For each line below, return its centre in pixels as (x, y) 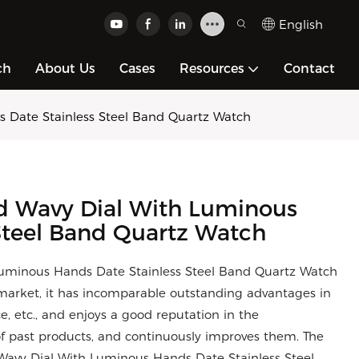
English (301, 24)
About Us (65, 69)
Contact (309, 69)
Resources (212, 69)
